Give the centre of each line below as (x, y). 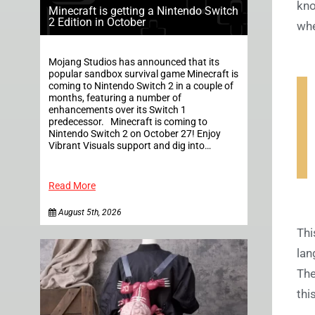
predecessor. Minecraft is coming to (128, 122)
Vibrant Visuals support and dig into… (130, 146)
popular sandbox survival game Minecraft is (143, 74)
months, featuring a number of (115, 98)
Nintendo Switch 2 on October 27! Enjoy (135, 134)
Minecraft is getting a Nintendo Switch (143, 11)
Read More (72, 186)
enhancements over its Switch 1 (117, 110)
